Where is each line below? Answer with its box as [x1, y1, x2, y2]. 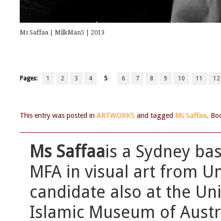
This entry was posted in [20, 111, 97, 119]
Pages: [20, 74, 42, 82]
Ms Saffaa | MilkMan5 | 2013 [20, 29, 105, 36]
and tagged [135, 111, 175, 119]
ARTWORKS [97, 111, 135, 119]
